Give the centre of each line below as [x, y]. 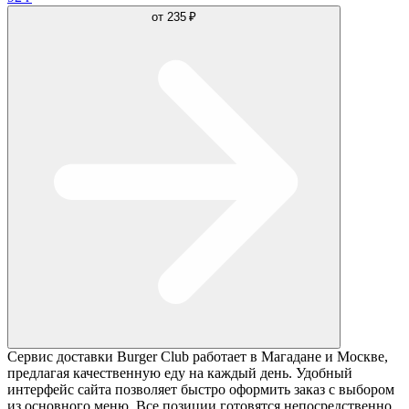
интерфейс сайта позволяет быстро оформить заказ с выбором [201, 389]
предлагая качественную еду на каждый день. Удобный [180, 372]
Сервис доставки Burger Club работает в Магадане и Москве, [198, 356]
